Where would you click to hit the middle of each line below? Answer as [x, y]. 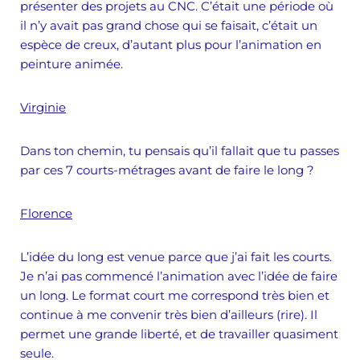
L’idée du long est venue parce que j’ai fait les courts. [176, 257]
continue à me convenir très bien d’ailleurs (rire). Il [169, 315]
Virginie [43, 107]
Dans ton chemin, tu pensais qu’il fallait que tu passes [180, 151]
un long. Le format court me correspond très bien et [175, 295]
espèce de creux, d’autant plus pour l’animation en [171, 45]
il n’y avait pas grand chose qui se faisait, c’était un [169, 25]
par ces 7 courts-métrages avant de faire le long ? [167, 170]
